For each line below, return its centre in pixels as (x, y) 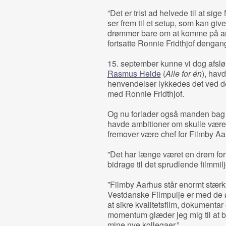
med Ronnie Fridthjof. (146, 94)
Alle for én (183, 73)
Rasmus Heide (134, 73)
